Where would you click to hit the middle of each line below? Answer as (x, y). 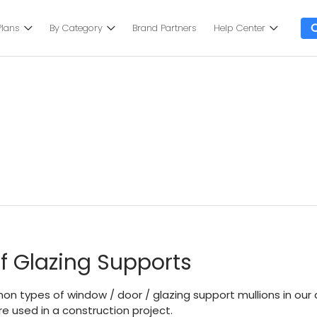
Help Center (239, 28)
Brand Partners (164, 28)
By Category (76, 28)
